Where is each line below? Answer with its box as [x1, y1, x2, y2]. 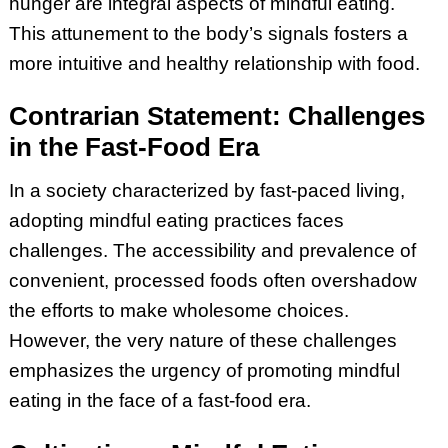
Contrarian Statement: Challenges [8, 101, 425, 132]
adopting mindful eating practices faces [8, 209, 344, 231]
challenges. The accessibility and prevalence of [8, 239, 416, 261]
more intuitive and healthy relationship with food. [8, 52, 420, 74]
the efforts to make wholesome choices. [8, 299, 349, 321]
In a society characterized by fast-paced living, [8, 179, 405, 201]
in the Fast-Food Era [8, 132, 259, 163]
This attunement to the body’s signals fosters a [8, 22, 408, 44]
